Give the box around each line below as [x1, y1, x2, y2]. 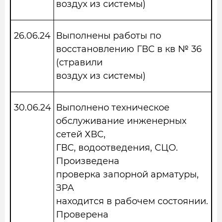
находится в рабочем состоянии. [56, 196, 208, 207]
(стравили [56, 57, 103, 68]
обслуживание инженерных [56, 115, 186, 126]
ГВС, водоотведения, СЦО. [56, 142, 178, 153]
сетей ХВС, [56, 129, 106, 140]
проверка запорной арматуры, [56, 169, 199, 180]
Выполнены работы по [56, 30, 161, 41]
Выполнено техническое [56, 102, 169, 113]
